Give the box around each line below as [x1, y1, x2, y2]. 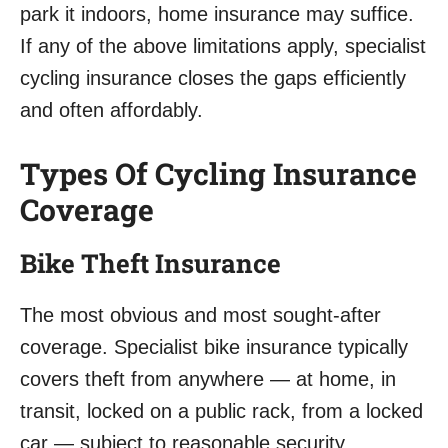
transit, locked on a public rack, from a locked [20, 400, 423, 423]
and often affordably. [20, 99, 203, 122]
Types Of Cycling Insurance [20, 154, 417, 194]
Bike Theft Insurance [20, 246, 281, 281]
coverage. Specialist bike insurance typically [20, 336, 408, 359]
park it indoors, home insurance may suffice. [20, 3, 414, 26]
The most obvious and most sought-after [20, 304, 381, 327]
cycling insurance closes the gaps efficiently [20, 67, 406, 90]
